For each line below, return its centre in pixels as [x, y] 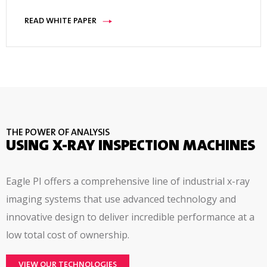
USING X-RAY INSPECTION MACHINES [131, 147]
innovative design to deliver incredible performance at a [130, 217]
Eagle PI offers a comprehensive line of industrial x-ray [128, 181]
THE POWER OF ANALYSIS [58, 133]
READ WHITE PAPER [60, 22]
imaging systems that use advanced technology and [121, 199]
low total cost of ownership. [68, 235]
